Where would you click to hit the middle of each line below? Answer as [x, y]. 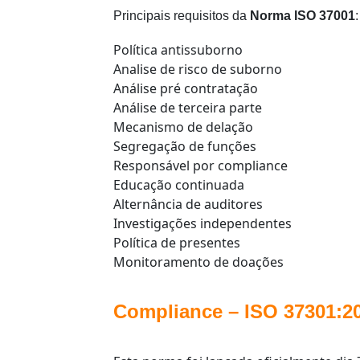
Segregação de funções [185, 147]
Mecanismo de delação [183, 127]
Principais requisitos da [182, 16]
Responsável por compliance [200, 166]
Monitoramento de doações [198, 262]
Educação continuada [179, 185]
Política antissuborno [178, 50]
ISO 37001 [325, 16]
